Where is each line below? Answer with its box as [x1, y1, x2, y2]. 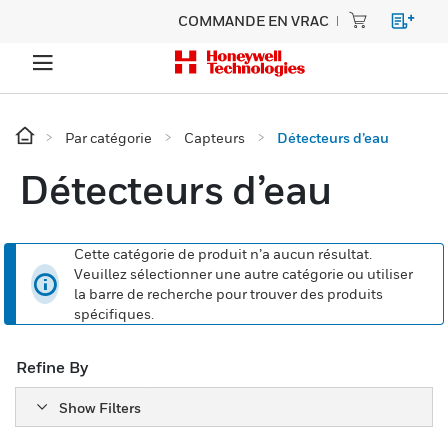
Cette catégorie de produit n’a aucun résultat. [74, 245, 373, 262]
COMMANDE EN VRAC [178, 12, 329, 29]
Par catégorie [65, 129, 152, 146]
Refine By [16, 357, 88, 377]
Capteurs [184, 129, 245, 146]
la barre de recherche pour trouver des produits [74, 285, 384, 302]
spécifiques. [74, 305, 155, 322]
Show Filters [59, 398, 141, 416]
